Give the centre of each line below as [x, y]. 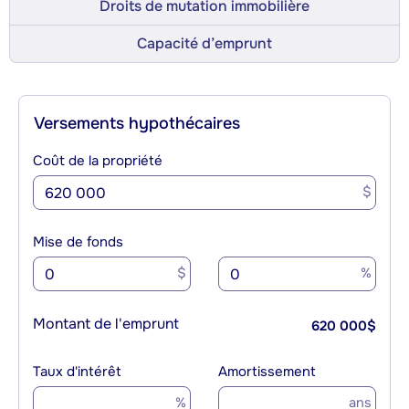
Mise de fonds [78, 242]
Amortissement [267, 372]
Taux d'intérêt [77, 372]
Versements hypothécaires [137, 124]
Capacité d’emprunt [204, 44]
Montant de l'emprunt [106, 324]
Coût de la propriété [98, 161]
